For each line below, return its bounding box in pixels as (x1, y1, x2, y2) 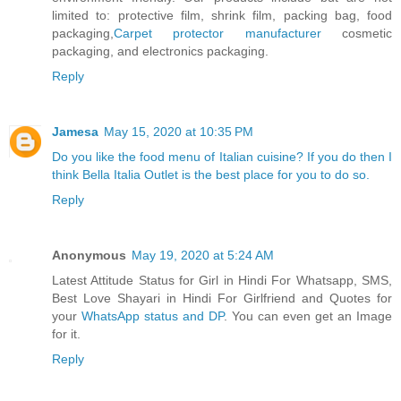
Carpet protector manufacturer (114, 25, 321, 40)
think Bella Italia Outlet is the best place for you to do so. (52, 166, 370, 182)
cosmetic (320, 25, 393, 40)
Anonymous (52, 247, 126, 262)
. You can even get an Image (224, 308, 392, 323)
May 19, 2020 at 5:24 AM (132, 247, 274, 262)
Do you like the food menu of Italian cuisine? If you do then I (52, 149, 392, 164)
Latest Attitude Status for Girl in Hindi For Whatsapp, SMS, (52, 272, 392, 287)
